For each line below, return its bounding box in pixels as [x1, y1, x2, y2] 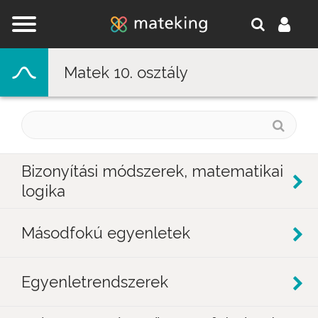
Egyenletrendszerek [21, 273, 168, 291]
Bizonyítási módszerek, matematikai [21, 162, 283, 180]
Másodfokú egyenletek [21, 224, 190, 242]
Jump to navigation [101, 4, 217, 18]
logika [21, 182, 65, 200]
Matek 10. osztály [64, 63, 188, 82]
